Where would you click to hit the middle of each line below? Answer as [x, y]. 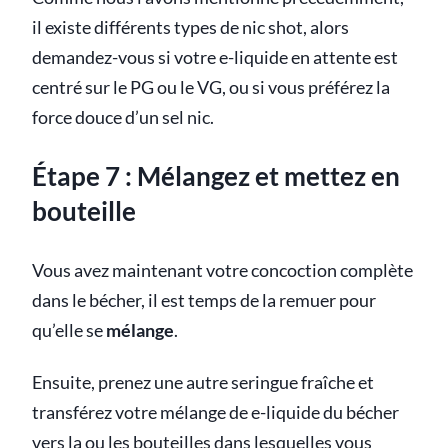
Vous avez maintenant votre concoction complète [222, 270]
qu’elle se [69, 330]
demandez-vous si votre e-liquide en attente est [215, 57]
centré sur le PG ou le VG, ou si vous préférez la [211, 87]
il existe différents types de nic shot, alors [190, 27]
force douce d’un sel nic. [123, 117]
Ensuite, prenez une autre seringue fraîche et [203, 382]
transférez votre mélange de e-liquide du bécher [215, 412]
